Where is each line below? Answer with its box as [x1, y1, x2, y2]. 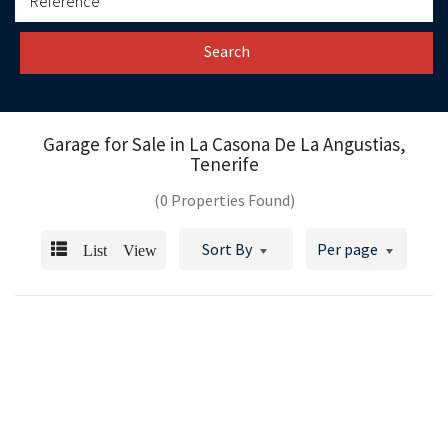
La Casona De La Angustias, [188, 131, 406, 156]
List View [66, 238, 157, 258]
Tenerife [189, 151, 259, 176]
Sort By [202, 238, 252, 259]
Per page [317, 238, 378, 259]
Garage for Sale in [42, 131, 189, 156]
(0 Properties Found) [153, 189, 295, 210]
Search [203, 40, 250, 61]
